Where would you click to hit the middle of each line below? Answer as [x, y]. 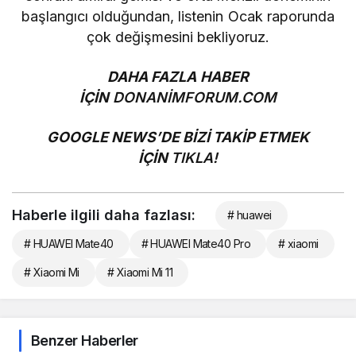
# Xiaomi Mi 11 [140, 273]
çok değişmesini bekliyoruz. [178, 37]
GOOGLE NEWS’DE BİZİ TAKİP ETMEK [178, 137]
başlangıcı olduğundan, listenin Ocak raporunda [178, 17]
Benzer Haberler [85, 341]
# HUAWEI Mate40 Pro [195, 244]
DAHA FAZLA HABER [178, 77]
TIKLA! [195, 158]
